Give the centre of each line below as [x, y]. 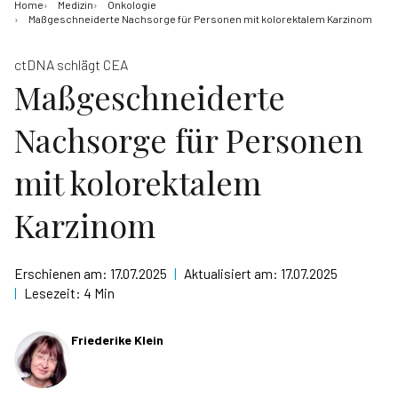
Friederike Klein [117, 340]
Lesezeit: [54, 293]
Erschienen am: [62, 274]
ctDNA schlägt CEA [71, 64]
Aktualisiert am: [232, 274]
